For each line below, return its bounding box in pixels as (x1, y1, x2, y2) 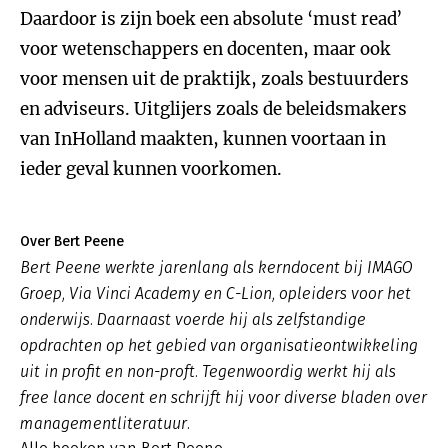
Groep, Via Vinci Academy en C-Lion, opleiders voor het (20, 284, 411, 303)
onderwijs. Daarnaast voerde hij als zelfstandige (20, 310, 366, 329)
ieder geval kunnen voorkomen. (20, 158, 282, 180)
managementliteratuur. (20, 414, 190, 433)
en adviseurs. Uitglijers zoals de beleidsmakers (20, 98, 407, 120)
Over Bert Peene (20, 233, 124, 250)
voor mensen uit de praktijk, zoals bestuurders (20, 68, 409, 90)
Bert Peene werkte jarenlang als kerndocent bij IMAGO (20, 258, 413, 277)
